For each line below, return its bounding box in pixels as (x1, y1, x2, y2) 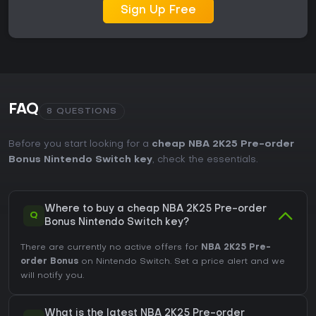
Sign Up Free (120, 5, 196, 17)
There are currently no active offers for (20, 243, 201, 253)
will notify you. (20, 272, 84, 281)
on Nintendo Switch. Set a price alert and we (78, 257, 285, 267)
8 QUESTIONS (47, 107, 117, 116)
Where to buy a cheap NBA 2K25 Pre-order (44, 205, 267, 214)
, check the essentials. (152, 155, 258, 165)
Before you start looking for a (8, 140, 152, 150)
